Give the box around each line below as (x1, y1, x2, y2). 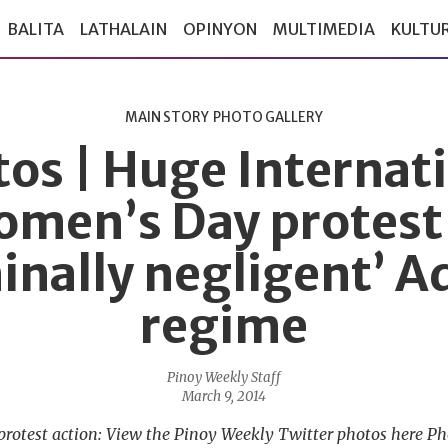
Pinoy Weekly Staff (167, 369, 281, 386)
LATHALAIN (80, 19, 167, 40)
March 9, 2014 (182, 388, 266, 405)
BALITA (7, 19, 64, 40)
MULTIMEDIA (273, 19, 375, 40)
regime (140, 296, 308, 356)
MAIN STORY (125, 109, 209, 126)
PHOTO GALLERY (213, 109, 323, 126)
